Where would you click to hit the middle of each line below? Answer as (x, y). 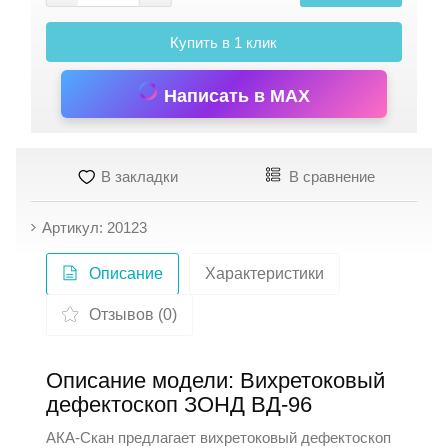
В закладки (137, 176)
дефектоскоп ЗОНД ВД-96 (179, 404)
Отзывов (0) (133, 314)
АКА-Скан (80, 437)
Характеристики (265, 273)
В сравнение (330, 176)
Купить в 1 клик (224, 42)
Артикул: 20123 (95, 227)
